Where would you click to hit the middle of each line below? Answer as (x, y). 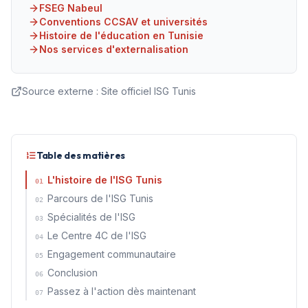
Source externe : (62, 91)
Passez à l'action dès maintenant (122, 291)
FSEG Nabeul (71, 8)
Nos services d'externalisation (114, 49)
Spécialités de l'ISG (91, 217)
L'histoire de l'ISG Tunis (105, 179)
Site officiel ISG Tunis (148, 91)
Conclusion (73, 272)
